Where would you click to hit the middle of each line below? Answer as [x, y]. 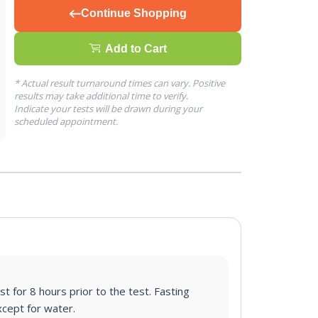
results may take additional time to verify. [101, 96]
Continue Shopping [133, 13]
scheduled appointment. [66, 121]
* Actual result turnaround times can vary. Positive [120, 83]
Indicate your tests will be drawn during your [108, 109]
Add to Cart [136, 48]
